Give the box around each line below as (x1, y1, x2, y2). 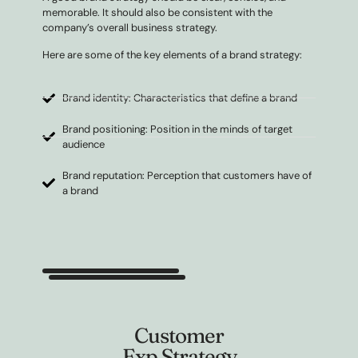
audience (62, 137, 105, 151)
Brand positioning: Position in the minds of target (62, 122, 292, 136)
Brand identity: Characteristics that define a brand (62, 91, 297, 105)
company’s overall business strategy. (42, 21, 217, 34)
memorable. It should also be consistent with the (42, 6, 272, 19)
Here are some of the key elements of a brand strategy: (42, 48, 302, 62)
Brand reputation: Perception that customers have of (62, 169, 312, 182)
